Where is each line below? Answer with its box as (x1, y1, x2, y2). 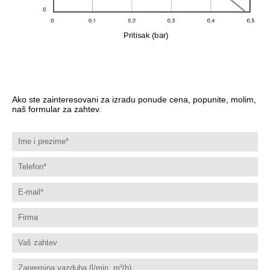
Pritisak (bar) (124, 31, 169, 39)
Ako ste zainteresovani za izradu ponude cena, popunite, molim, (12, 94, 256, 104)
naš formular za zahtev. (12, 104, 101, 114)
